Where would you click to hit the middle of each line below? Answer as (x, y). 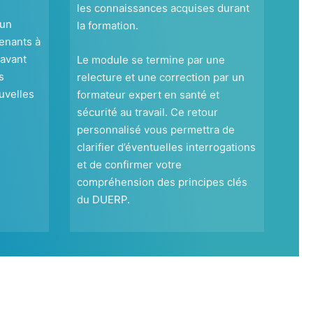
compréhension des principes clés (162, 182)
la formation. (107, 26)
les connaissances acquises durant (163, 8)
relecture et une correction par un (160, 78)
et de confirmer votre (129, 165)
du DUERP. (103, 200)
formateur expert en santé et (148, 95)
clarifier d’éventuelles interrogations (166, 147)
